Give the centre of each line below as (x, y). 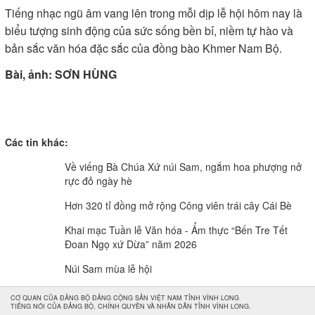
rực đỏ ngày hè (98, 181)
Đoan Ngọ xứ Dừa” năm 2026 (131, 244)
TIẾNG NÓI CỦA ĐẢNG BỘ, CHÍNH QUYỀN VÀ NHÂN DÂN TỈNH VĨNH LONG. (131, 306)
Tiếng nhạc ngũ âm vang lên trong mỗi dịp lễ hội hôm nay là (154, 13)
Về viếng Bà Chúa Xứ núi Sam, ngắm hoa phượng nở (183, 167)
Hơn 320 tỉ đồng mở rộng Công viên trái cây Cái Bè (178, 205)
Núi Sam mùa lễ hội (108, 269)
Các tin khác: (37, 142)
